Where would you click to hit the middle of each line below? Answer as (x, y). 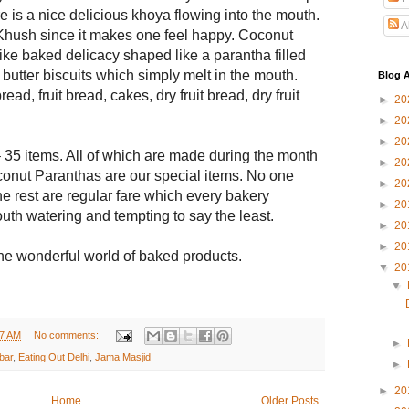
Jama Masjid (123, 357)
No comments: (67, 335)
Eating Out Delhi (54, 357)
